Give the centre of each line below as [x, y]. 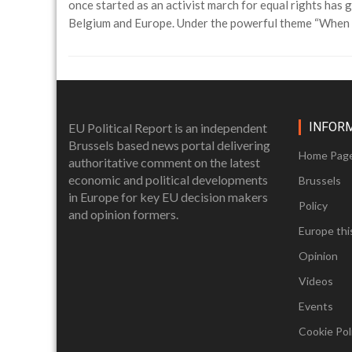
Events [315, 306]
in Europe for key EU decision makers [168, 197]
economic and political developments [168, 180]
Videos [315, 281]
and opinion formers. [123, 214]
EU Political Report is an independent [168, 128]
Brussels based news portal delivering [169, 145]
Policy [313, 206]
